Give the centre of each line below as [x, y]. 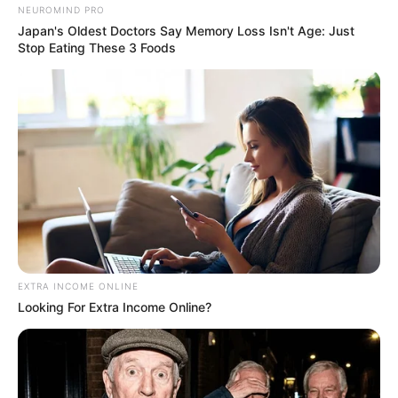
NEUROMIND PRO [61, 9]
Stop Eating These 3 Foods [97, 47]
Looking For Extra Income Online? [115, 306]
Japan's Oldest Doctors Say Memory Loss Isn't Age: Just [186, 30]
